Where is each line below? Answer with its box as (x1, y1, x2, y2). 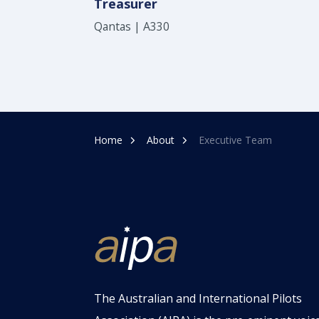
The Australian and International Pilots (94, 290, 302, 306)
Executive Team (199, 133, 272, 147)
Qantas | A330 (94, 19, 169, 34)
